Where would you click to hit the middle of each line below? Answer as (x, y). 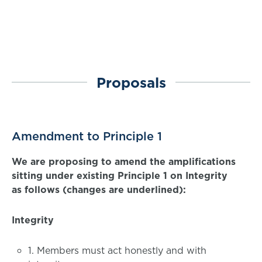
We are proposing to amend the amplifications (124, 161)
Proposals (131, 82)
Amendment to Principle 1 (87, 136)
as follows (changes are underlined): (99, 189)
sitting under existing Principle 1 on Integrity (120, 175)
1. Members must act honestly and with (117, 250)
